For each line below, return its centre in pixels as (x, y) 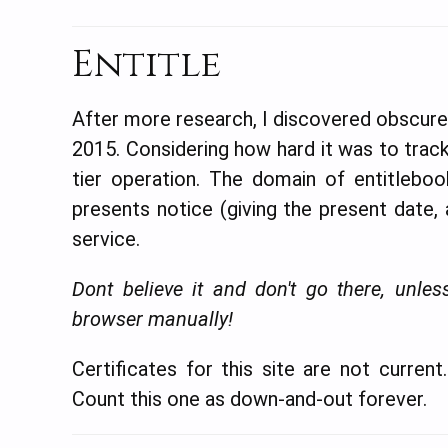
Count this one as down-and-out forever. (249, 398)
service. (106, 238)
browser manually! (152, 318)
